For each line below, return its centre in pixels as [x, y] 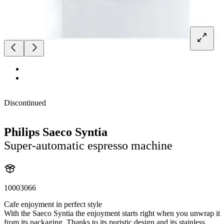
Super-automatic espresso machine [88, 145]
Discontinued [25, 102]
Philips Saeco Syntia [56, 132]
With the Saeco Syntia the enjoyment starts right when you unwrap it [112, 213]
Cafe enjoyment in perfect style [53, 204]
